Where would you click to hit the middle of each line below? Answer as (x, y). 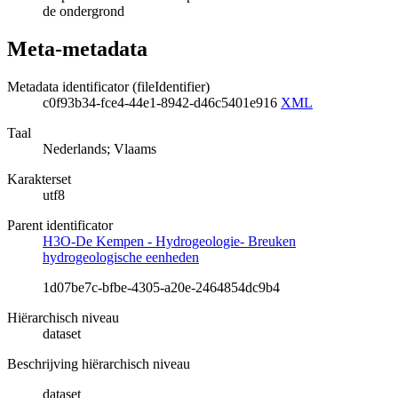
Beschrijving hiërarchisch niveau (99, 363)
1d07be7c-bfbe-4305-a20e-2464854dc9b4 (161, 287)
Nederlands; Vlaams (99, 148)
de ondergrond (84, 12)
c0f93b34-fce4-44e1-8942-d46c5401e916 (162, 102)
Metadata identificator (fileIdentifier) (108, 86)
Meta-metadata (77, 48)
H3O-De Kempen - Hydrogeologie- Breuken (169, 241)
